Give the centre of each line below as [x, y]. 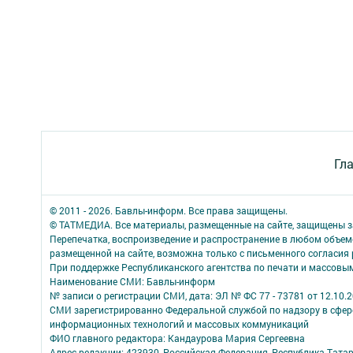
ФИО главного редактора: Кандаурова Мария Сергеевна [177, 338]
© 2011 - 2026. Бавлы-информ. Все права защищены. [169, 210]
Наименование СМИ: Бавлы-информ [132, 281]
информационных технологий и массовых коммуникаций [179, 324]
